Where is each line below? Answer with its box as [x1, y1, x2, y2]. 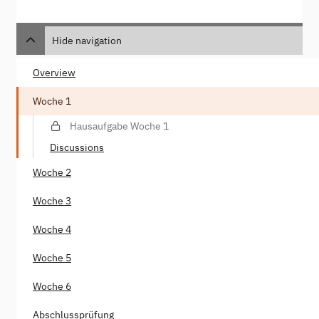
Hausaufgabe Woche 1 [70, 120, 169, 133]
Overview [33, 66, 75, 80]
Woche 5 [33, 251, 71, 265]
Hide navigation [52, 34, 122, 48]
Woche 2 [33, 166, 71, 179]
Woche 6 [33, 280, 71, 293]
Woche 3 [33, 194, 71, 208]
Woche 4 [33, 223, 71, 236]
